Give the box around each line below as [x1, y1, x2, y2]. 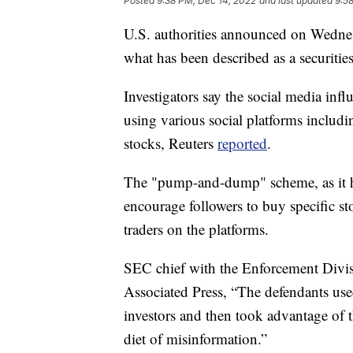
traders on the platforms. [124, 218, 269, 239]
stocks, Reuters [124, 132, 217, 153]
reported [217, 132, 267, 153]
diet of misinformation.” [124, 328, 272, 348]
